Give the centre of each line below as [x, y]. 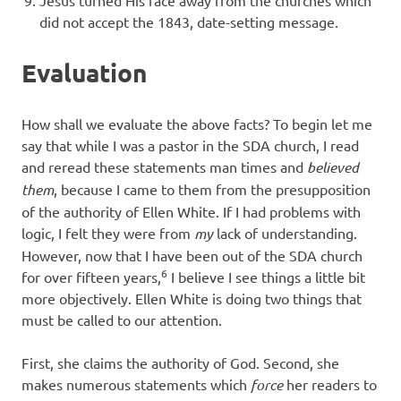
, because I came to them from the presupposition [212, 189]
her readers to [330, 384]
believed [333, 167]
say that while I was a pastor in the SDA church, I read [190, 145]
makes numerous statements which [136, 384]
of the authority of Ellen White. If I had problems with [191, 212]
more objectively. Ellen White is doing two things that [192, 299]
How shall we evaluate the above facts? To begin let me [197, 124]
